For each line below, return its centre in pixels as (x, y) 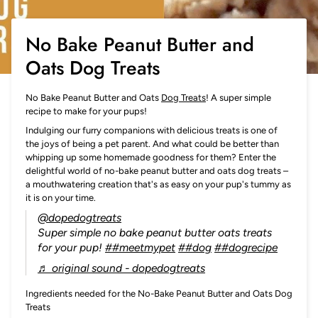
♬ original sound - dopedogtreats (121, 268)
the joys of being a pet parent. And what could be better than (152, 143)
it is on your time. (61, 197)
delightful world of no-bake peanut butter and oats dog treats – (157, 170)
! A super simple (238, 97)
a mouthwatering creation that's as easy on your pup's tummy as (158, 184)
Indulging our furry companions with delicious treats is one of (152, 130)
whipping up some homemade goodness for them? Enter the (151, 157)
